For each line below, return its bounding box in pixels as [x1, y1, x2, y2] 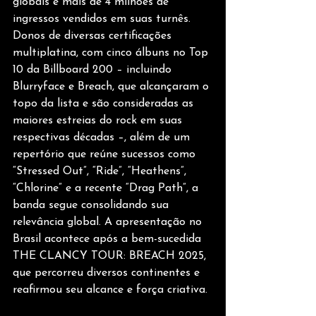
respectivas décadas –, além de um [13, 132, 193, 144]
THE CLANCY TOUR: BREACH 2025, [13, 250, 209, 262]
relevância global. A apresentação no [13, 217, 205, 229]
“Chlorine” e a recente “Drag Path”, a [13, 183, 202, 195]
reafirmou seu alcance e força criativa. [13, 284, 207, 296]
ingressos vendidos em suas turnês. [13, 13, 194, 25]
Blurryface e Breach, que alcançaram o [13, 81, 212, 93]
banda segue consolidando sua [13, 200, 172, 212]
